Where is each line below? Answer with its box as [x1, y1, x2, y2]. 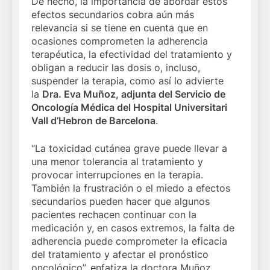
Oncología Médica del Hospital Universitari [31, 101, 227, 114]
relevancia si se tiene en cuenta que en [31, 22, 208, 34]
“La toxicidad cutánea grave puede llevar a [31, 142, 227, 155]
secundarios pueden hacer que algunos [31, 195, 210, 208]
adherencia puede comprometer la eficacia [31, 235, 227, 248]
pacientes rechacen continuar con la [31, 209, 196, 221]
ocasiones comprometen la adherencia [31, 35, 208, 48]
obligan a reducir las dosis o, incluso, [31, 61, 200, 74]
